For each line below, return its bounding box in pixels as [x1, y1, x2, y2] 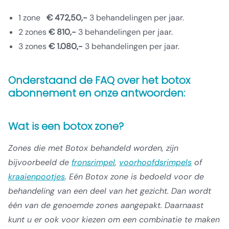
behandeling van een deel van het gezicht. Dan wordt [8, 186, 211, 196]
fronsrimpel [72, 157, 115, 168]
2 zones [18, 27, 49, 37]
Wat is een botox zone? [8, 119, 124, 133]
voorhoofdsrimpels [119, 157, 192, 168]
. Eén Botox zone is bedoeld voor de [65, 171, 204, 182]
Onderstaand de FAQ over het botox [8, 73, 190, 87]
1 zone [18, 12, 47, 23]
